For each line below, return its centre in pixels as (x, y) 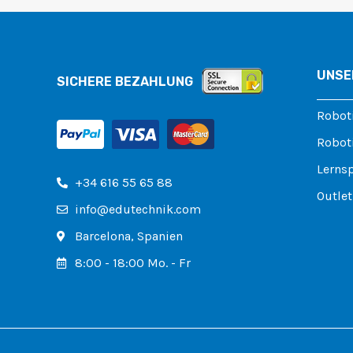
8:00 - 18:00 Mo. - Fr (132, 262)
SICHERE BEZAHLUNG (125, 81)
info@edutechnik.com (137, 209)
